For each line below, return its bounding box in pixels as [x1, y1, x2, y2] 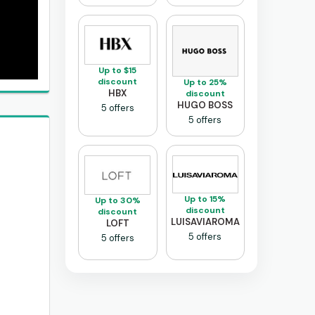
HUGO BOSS [177, 99, 233, 112]
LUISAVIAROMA [170, 216, 240, 229]
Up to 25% [183, 77, 227, 89]
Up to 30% [94, 195, 141, 207]
